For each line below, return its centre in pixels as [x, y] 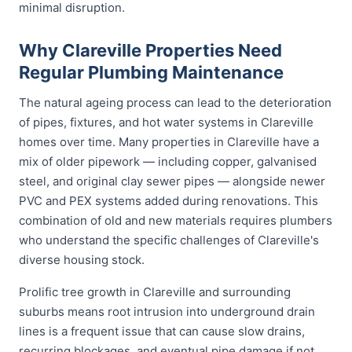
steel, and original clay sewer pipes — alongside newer [172, 181]
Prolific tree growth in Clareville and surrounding [155, 292]
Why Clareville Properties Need [150, 50]
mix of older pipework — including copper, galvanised [168, 161]
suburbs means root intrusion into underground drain [167, 312]
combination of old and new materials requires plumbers [176, 220]
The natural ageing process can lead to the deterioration [175, 103]
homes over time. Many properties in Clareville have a [169, 142]
